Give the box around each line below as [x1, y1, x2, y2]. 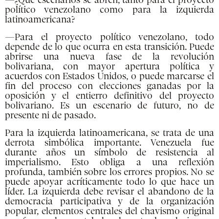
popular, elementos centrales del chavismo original [5, 206, 214, 217]
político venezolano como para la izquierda [5, 5, 214, 15]
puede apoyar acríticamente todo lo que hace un [5, 177, 214, 187]
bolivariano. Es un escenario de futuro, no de [5, 101, 214, 111]
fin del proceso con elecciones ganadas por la [5, 81, 214, 91]
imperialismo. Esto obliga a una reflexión [5, 157, 214, 168]
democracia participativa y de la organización [5, 197, 214, 207]
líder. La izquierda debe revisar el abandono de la [5, 187, 214, 197]
